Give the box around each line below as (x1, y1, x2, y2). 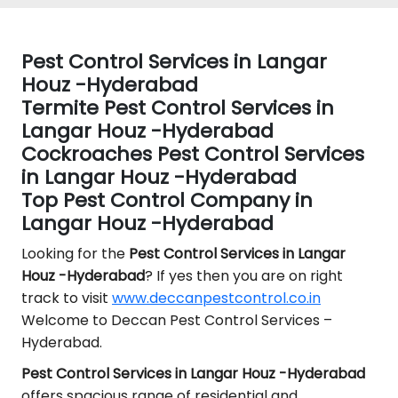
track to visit (21, 288, 112, 308)
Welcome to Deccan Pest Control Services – (21, 310, 332, 330)
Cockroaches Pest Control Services (21, 140, 364, 168)
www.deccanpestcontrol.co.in (112, 288, 321, 308)
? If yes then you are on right (145, 266, 343, 286)
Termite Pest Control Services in (21, 94, 334, 122)
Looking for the (21, 243, 129, 264)
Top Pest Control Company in (21, 187, 313, 214)
